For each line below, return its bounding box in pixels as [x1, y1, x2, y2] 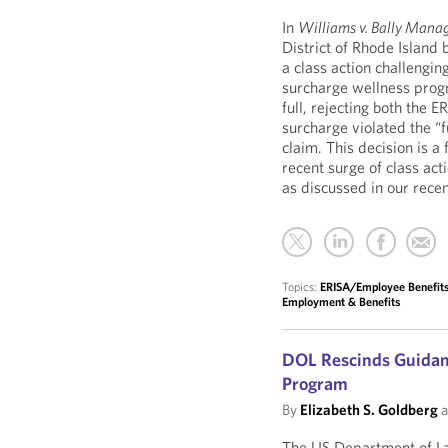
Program [282, 372, 349, 395]
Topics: [282, 279, 321, 294]
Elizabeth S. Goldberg [300, 400, 439, 419]
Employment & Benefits [282, 294, 401, 309]
